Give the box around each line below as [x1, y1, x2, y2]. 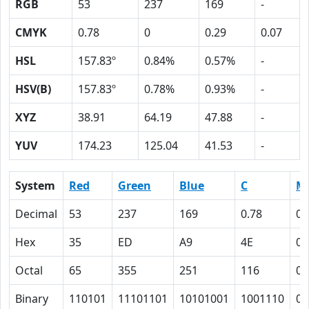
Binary [15, 291, 48, 306]
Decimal [15, 206, 57, 221]
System [15, 178, 55, 193]
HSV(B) [15, 81, 51, 97]
